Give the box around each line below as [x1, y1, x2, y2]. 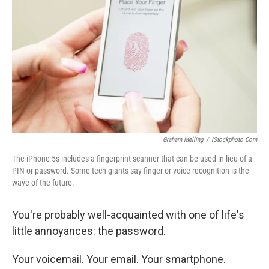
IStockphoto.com [211, 135, 257, 144]
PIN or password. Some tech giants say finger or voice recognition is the [12, 165, 249, 175]
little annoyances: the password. [12, 224, 166, 237]
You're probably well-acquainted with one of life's [12, 208, 244, 221]
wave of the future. [12, 177, 74, 187]
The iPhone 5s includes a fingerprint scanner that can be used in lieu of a [12, 153, 252, 163]
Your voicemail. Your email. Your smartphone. [12, 252, 226, 265]
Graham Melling [163, 135, 203, 144]
